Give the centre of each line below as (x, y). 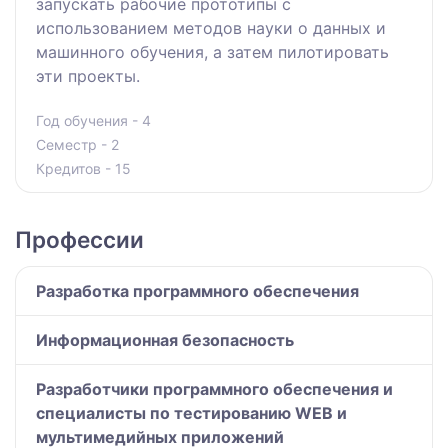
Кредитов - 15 (83, 168)
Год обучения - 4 (93, 120)
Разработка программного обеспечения (197, 290)
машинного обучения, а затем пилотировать (212, 51)
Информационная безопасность (165, 339)
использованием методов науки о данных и (211, 27)
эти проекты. (88, 75)
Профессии (79, 239)
